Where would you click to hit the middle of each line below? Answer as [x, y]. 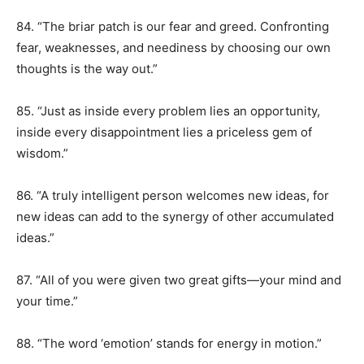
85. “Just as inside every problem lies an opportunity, [168, 111]
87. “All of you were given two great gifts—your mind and [179, 280]
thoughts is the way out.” [87, 69]
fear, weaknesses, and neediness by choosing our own [173, 48]
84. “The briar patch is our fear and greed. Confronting [173, 26]
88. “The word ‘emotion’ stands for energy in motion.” [169, 343]
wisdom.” [42, 153]
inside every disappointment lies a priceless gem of [164, 132]
